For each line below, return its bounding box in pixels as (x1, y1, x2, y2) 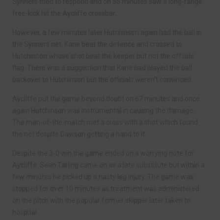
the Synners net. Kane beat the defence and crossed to (12, 40, 182, 48)
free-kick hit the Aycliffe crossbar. (12, 9, 116, 17)
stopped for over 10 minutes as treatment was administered (12, 184, 199, 192)
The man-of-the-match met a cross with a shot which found (12, 118, 198, 126)
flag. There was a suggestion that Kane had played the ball (12, 63, 192, 72)
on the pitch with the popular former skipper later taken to (12, 196, 191, 204)
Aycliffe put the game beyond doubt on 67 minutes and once (12, 94, 200, 103)
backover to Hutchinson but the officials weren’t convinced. (12, 75, 192, 83)
